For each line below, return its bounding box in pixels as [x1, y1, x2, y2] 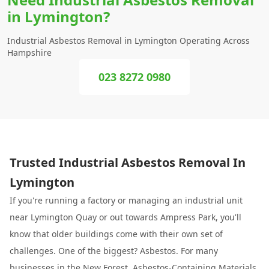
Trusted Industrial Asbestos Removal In [10, 154, 246, 171]
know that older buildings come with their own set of [10, 228, 223, 240]
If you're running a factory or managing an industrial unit [10, 195, 243, 206]
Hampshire [7, 47, 52, 58]
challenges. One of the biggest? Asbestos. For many [10, 245, 218, 256]
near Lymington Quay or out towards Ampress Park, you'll [10, 211, 241, 223]
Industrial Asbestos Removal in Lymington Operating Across [7, 35, 250, 46]
